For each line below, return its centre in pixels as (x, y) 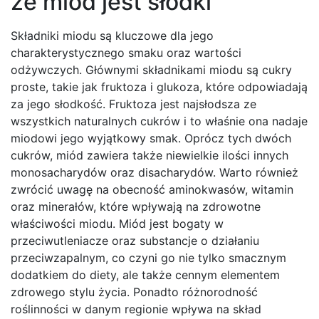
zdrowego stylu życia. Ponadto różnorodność (134, 292)
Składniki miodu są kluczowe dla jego (112, 35)
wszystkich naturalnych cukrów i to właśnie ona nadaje (159, 121)
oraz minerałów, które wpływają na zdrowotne (136, 206)
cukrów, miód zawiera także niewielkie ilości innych (150, 155)
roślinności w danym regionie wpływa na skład (136, 309)
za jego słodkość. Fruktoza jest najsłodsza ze (134, 104)
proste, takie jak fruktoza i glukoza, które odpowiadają (159, 87)
